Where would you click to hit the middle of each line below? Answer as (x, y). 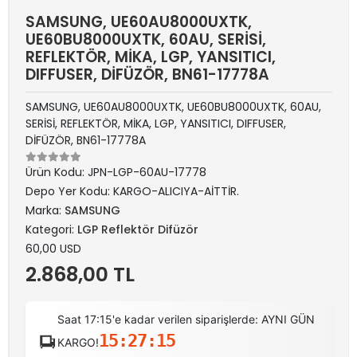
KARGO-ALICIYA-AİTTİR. (176, 191)
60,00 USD (53, 248)
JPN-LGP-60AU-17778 (147, 172)
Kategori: (51, 229)
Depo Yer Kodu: (69, 191)
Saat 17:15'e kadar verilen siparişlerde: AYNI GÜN (186, 319)
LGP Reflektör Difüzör (138, 229)
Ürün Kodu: (57, 172)
